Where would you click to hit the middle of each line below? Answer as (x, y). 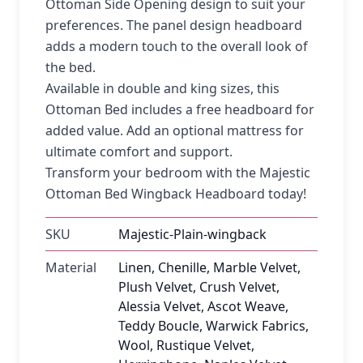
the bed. (70, 67)
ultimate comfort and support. (139, 151)
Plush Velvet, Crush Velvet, (199, 286)
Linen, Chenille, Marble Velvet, (209, 267)
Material (71, 267)
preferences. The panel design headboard (174, 25)
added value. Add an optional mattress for (175, 130)
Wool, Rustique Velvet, (186, 345)
